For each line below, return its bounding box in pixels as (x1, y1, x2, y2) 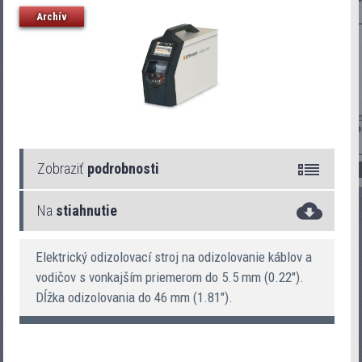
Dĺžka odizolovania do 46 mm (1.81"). (36, 288, 234, 305)
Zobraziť (37, 159, 88, 177)
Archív (36, 11, 68, 23)
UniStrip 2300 (58, 242, 120, 255)
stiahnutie (56, 201, 118, 219)
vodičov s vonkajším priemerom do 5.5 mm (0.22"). (36, 268, 305, 285)
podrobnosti (87, 159, 160, 177)
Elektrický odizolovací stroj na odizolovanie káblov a (36, 248, 313, 265)
